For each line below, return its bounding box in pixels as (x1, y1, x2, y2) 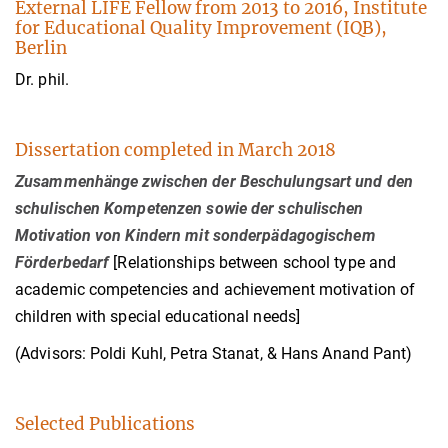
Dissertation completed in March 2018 (15, 138, 336, 161)
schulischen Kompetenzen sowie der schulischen (15, 198, 364, 218)
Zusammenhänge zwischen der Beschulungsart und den (15, 171, 413, 191)
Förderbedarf (15, 252, 114, 272)
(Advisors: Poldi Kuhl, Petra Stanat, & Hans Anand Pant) (15, 343, 413, 363)
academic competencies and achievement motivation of (15, 279, 416, 299)
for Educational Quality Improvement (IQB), (15, 16, 387, 39)
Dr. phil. (15, 69, 69, 89)
